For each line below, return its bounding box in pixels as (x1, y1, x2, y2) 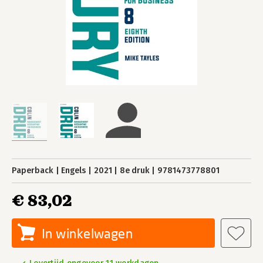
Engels (61, 166, 86, 176)
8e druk (119, 166, 150, 176)
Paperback (12, 166, 53, 176)
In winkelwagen (42, 225, 133, 241)
